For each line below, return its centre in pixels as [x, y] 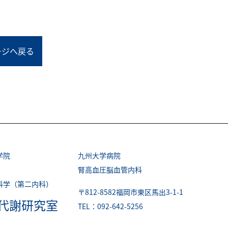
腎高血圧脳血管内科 [110, 169]
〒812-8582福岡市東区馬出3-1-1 [131, 192]
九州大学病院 [99, 155]
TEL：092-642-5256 [111, 206]
